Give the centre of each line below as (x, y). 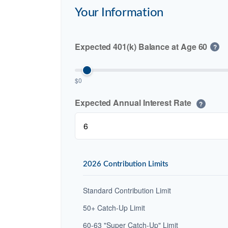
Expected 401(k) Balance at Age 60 (141, 47)
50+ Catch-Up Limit (114, 208)
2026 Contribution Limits (126, 164)
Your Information (119, 13)
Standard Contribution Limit (127, 191)
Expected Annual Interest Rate (134, 103)
